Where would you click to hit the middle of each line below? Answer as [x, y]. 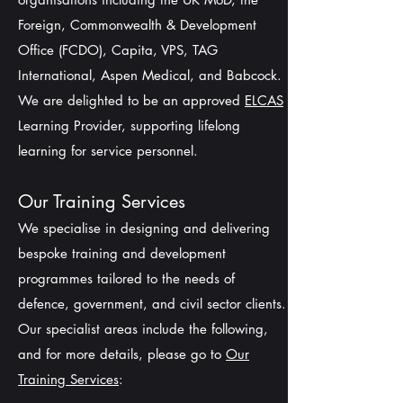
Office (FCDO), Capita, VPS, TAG [118, 50]
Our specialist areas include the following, [143, 329]
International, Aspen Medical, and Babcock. [150, 75]
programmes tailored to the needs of [126, 278]
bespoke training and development [122, 253]
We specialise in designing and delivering [144, 228]
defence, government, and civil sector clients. [152, 304]
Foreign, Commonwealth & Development [137, 25]
